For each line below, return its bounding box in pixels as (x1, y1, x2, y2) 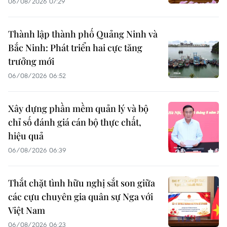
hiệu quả (8, 130, 44, 142)
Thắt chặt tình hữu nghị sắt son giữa (8, 177, 155, 190)
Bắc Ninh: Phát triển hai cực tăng (8, 42, 142, 54)
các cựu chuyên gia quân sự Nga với (8, 191, 153, 203)
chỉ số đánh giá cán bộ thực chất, (8, 116, 141, 129)
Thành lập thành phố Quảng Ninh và (8, 28, 158, 41)
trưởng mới (8, 55, 54, 68)
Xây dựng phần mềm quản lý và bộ (8, 102, 148, 115)
